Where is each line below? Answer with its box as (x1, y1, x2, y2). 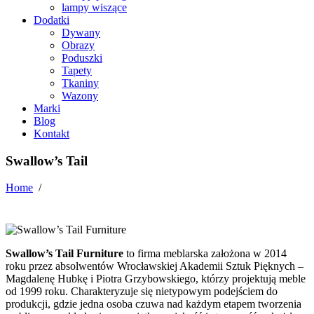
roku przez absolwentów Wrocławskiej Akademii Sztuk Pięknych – (6, 259, 303, 272)
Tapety (62, 64, 92, 76)
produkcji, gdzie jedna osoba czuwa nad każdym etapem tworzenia (6, 297, 301, 310)
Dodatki (34, 13, 69, 26)
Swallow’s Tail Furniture (6, 247, 123, 259)
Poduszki (62, 51, 102, 64)
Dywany (62, 26, 100, 39)
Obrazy (62, 39, 95, 51)
